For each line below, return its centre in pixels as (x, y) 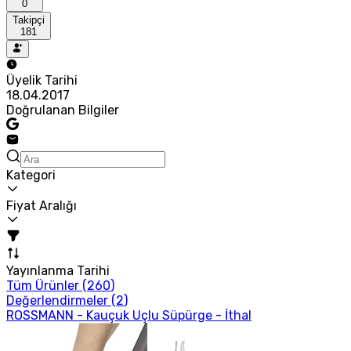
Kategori (31, 175)
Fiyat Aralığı (42, 205)
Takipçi (29, 20)
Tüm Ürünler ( (47, 285)
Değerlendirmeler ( (61, 300)
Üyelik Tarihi (42, 80)
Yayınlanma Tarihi (58, 270)
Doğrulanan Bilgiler (63, 110)
